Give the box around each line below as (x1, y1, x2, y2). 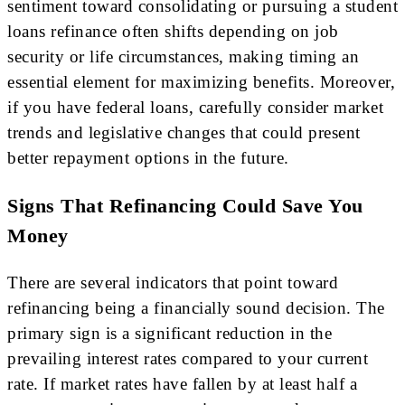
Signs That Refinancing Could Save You (7, 193, 363, 217)
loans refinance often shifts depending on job (7, 21, 339, 41)
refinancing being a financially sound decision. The (7, 298, 385, 318)
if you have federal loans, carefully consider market (7, 97, 383, 117)
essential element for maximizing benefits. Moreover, (7, 71, 395, 91)
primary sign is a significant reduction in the (7, 324, 332, 344)
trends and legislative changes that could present (7, 122, 361, 142)
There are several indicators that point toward (7, 273, 338, 293)
